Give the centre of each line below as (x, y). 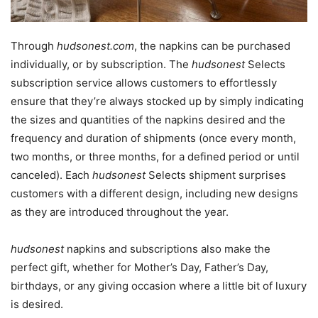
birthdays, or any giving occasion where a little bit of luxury (159, 286)
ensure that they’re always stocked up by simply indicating (157, 102)
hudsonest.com (95, 46)
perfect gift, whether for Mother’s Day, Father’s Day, (139, 268)
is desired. (40, 305)
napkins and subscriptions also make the (167, 249)
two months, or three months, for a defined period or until (155, 157)
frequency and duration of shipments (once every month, (153, 138)
